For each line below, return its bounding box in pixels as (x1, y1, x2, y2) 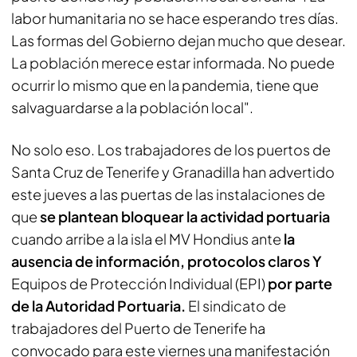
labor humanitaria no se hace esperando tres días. (11, 8, 339, 27)
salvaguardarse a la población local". (11, 97, 253, 116)
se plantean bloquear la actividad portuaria (37, 206, 330, 226)
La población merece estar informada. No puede (11, 53, 335, 72)
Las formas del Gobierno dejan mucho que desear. (11, 30, 346, 49)
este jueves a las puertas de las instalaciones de (11, 184, 325, 203)
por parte (268, 273, 332, 292)
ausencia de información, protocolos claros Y (11, 251, 322, 270)
